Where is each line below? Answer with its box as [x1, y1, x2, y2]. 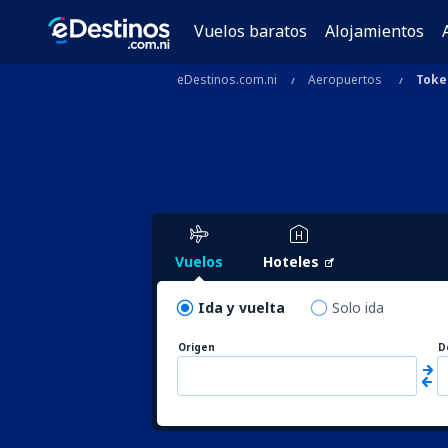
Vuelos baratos [194, 20, 307, 42]
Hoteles [263, 252, 319, 271]
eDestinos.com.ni [177, 71, 277, 88]
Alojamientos [325, 20, 424, 42]
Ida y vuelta [198, 298, 285, 317]
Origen [178, 340, 215, 354]
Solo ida [332, 298, 384, 317]
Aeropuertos [308, 71, 382, 88]
